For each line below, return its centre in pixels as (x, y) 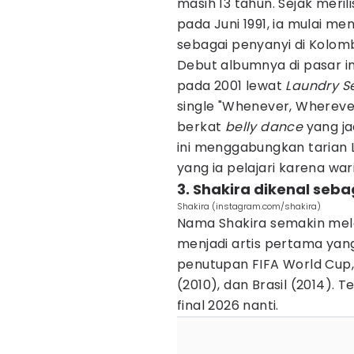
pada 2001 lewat (232, 86)
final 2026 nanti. (228, 305)
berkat (201, 127)
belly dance (265, 127)
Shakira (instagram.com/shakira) (249, 206)
